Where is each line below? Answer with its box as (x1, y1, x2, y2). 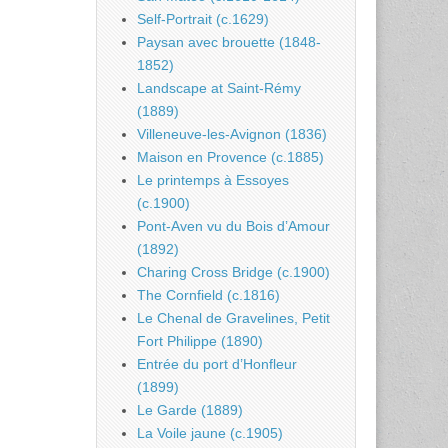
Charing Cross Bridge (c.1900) (137, 264, 330, 281)
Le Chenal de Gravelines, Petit (137, 310, 330, 327)
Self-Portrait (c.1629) (137, 11, 269, 28)
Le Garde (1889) (137, 402, 243, 419)
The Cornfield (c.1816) (137, 287, 280, 304)
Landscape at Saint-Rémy (137, 80, 301, 97)
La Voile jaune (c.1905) (137, 425, 283, 442)
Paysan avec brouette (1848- (137, 34, 321, 51)
